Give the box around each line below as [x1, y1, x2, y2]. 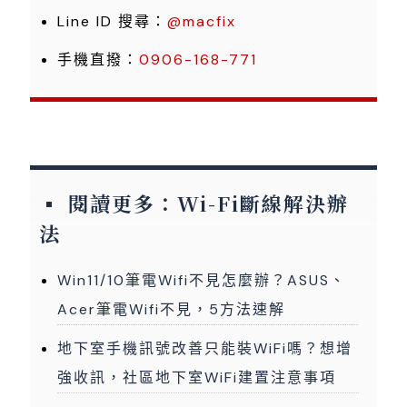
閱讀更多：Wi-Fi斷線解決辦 [68, 189, 349, 218]
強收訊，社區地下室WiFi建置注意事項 [57, 368, 336, 388]
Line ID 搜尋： [57, 12, 167, 32]
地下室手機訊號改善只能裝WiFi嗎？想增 [57, 339, 352, 359]
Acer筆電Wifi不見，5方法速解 [57, 300, 285, 320]
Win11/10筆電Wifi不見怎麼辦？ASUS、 [57, 271, 346, 291]
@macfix [167, 12, 236, 32]
